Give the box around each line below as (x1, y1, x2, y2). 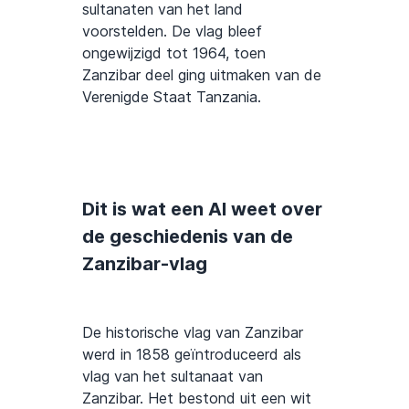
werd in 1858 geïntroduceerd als (82, 345, 301, 363)
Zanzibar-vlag (82, 253, 207, 275)
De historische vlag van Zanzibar (82, 323, 303, 341)
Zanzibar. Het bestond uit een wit (82, 389, 311, 407)
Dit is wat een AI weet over (82, 198, 322, 220)
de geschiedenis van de (82, 225, 293, 247)
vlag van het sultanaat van (82, 367, 263, 385)
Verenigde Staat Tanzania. (82, 88, 261, 106)
